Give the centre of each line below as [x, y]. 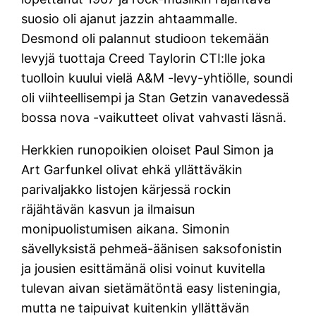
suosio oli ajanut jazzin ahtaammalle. [130, 18]
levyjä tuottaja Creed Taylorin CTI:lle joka [144, 58]
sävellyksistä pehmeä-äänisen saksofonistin [152, 248]
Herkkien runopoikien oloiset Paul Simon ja [148, 150]
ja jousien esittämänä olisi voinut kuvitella [144, 268]
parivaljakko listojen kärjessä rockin [127, 189]
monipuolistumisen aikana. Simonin [126, 229]
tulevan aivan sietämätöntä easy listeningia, [151, 288]
